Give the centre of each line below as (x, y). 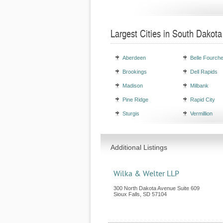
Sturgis (131, 113)
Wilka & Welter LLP (146, 174)
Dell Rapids (204, 72)
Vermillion (201, 113)
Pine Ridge (135, 100)
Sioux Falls (127, 194)
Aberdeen (134, 58)
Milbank (199, 86)
